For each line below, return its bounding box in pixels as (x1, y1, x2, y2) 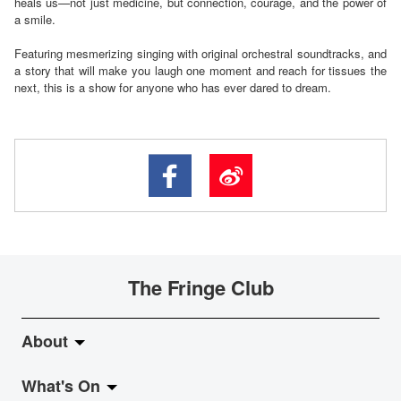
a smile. (14, 10, 55, 28)
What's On (21, 373, 105, 397)
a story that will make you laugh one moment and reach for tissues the (14, 61, 387, 79)
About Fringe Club (36, 376, 139, 395)
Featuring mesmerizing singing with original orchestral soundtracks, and (14, 44, 387, 62)
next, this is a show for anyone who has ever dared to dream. (14, 78, 331, 96)
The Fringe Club (127, 272, 274, 302)
